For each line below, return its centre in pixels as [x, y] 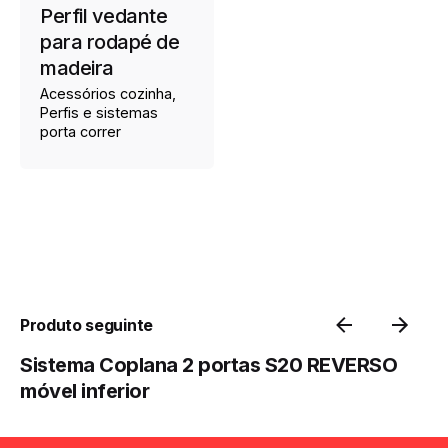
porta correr [80, 132]
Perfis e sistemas [99, 113]
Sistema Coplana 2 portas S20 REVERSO [208, 364]
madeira [77, 68]
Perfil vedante [103, 16]
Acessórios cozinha [106, 94]
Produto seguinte [86, 324]
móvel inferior [84, 390]
